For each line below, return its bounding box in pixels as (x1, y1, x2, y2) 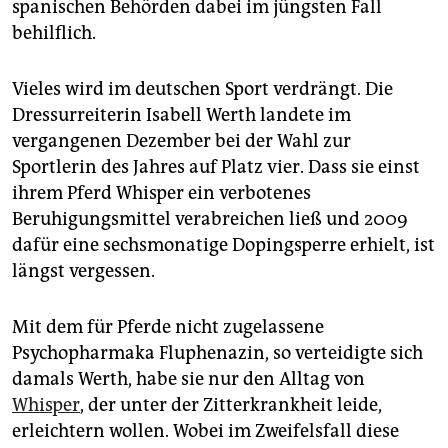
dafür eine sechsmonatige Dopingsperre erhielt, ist (12, 234, 435, 257)
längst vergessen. (12, 260, 155, 283)
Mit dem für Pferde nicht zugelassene (12, 316, 324, 339)
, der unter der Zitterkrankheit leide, (80, 394, 382, 417)
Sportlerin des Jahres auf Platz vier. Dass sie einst (12, 156, 420, 179)
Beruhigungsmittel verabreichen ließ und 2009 (12, 208, 408, 231)
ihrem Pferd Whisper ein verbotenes (12, 182, 311, 205)
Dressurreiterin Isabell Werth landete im (12, 104, 351, 127)
